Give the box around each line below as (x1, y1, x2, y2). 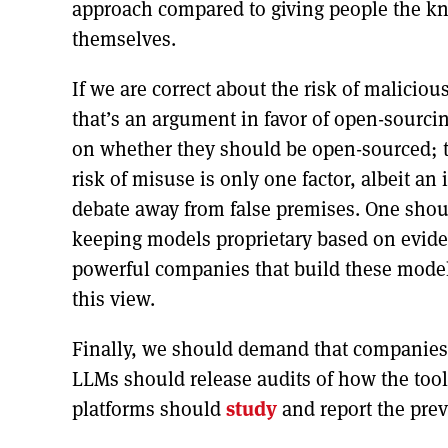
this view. (72, 285, 155, 312)
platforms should (72, 395, 226, 422)
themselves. (72, 25, 176, 52)
